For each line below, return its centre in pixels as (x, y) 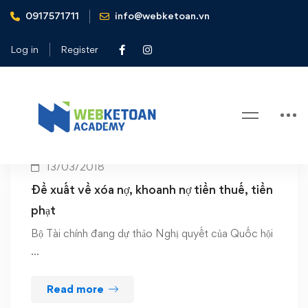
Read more (75, 289)
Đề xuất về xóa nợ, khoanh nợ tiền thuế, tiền (152, 189)
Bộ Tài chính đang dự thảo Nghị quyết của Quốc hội (152, 233)
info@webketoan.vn (162, 15)
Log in (24, 49)
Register (79, 49)
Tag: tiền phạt (154, 60)
